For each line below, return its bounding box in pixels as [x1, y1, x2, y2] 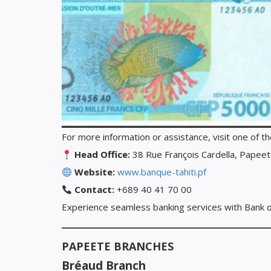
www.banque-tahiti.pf [117, 166, 207, 178]
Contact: [74, 183, 115, 196]
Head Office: [74, 148, 131, 161]
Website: [74, 166, 116, 178]
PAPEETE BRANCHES [62, 239, 174, 254]
